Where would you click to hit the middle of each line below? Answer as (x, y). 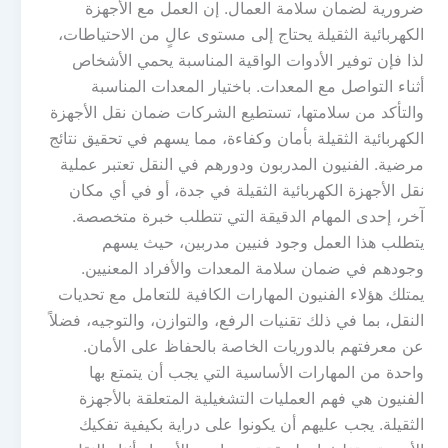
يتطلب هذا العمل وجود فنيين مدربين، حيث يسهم (263, 242)
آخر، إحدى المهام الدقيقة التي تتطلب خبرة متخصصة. (248, 216)
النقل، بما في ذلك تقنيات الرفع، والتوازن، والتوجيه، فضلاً (236, 320)
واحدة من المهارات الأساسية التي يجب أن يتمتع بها (256, 372)
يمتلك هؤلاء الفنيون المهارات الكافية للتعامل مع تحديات (241, 294)
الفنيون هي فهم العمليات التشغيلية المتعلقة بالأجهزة (251, 398)
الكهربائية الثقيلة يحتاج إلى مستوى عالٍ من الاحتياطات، (241, 34)
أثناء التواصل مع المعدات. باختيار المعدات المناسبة (257, 86)
